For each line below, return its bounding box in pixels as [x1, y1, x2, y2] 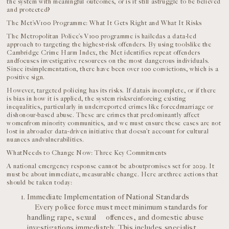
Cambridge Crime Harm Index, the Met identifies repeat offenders [7, 49, 200, 57]
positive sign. [7, 73, 45, 81]
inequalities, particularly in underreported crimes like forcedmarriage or [7, 103, 214, 111]
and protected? [7, 6, 51, 14]
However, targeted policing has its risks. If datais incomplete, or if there [7, 86, 216, 95]
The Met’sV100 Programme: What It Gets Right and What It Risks [7, 19, 202, 27]
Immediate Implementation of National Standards [27, 192, 190, 201]
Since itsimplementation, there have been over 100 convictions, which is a [7, 65, 219, 73]
